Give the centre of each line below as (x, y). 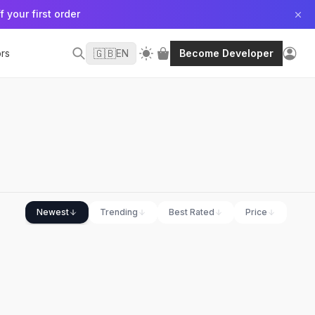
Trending (119, 212)
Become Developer (226, 53)
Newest (53, 212)
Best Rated (192, 212)
